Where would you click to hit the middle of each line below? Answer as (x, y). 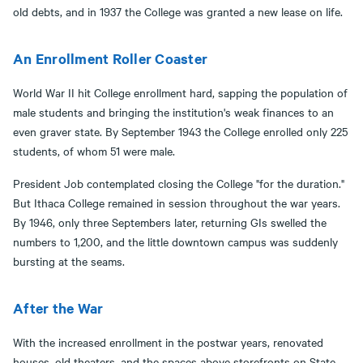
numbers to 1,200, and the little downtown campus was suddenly (175, 241)
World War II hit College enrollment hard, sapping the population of (180, 92)
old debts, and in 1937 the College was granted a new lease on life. (178, 11)
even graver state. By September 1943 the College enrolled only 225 (180, 131)
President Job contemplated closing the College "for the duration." (179, 183)
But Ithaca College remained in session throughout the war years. (177, 202)
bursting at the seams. (69, 261)
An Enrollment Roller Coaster (110, 58)
